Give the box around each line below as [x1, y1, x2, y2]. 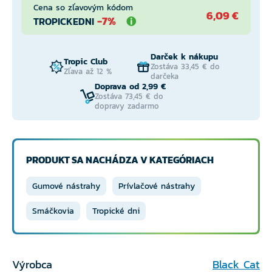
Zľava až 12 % [63, 66, 112, 77]
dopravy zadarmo [95, 100, 159, 112]
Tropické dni [92, 205, 140, 217]
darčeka [151, 70, 178, 82]
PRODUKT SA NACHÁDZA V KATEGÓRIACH [26, 152, 214, 167]
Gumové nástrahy [32, 180, 100, 192]
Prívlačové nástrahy [118, 180, 195, 192]
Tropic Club [63, 55, 107, 68]
